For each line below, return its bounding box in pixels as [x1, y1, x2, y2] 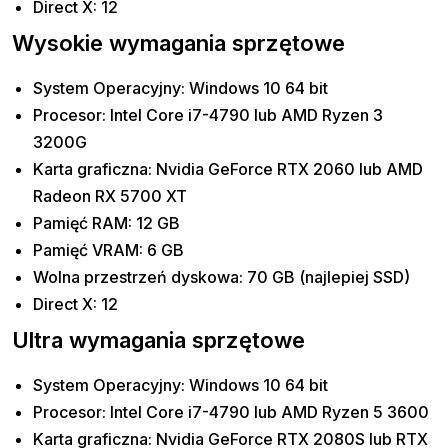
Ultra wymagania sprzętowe [12, 327, 305, 354]
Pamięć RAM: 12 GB [33, 213, 181, 234]
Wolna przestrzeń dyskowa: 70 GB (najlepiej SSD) [33, 267, 411, 288]
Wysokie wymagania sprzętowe [12, 30, 345, 57]
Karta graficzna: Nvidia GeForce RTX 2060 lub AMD [33, 159, 424, 180]
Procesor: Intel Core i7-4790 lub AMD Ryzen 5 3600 [33, 402, 430, 423]
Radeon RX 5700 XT [33, 186, 188, 207]
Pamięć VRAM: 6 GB [33, 240, 185, 261]
